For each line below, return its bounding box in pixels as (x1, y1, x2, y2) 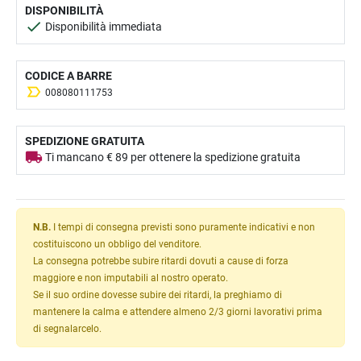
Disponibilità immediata (43, 19, 162, 33)
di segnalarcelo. (33, 322, 102, 334)
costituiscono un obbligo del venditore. (33, 237, 201, 250)
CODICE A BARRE (25, 68, 112, 82)
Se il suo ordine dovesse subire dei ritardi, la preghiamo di (33, 288, 282, 301)
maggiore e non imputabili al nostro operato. (33, 271, 228, 284)
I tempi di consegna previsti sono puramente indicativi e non (51, 220, 315, 233)
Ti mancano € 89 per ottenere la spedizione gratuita (43, 150, 301, 164)
